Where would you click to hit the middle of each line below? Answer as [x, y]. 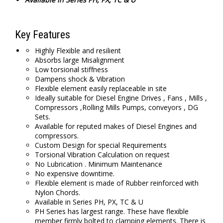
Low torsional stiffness [71, 69]
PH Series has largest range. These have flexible [112, 211]
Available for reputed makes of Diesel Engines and [116, 126]
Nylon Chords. [57, 192]
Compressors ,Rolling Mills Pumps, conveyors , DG [116, 107]
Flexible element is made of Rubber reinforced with [117, 183]
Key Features [43, 35]
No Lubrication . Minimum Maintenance [99, 164]
